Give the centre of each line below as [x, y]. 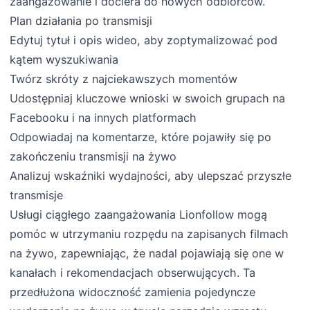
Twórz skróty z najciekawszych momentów [124, 79]
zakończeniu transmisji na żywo [93, 157]
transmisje [37, 195]
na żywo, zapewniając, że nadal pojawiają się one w [147, 254]
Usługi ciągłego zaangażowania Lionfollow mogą [139, 215]
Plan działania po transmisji [81, 21]
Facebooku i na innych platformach [103, 118]
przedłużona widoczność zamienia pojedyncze [133, 292]
